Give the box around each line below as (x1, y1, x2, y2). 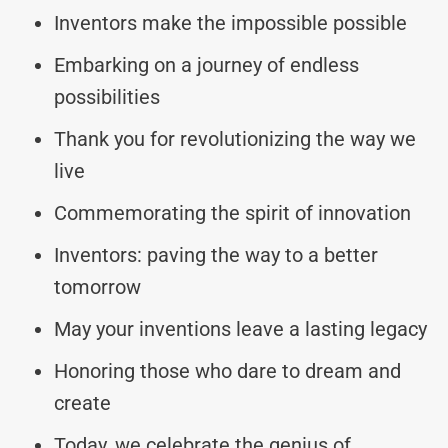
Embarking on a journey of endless (54, 52, 359, 77)
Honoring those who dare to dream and (54, 358, 401, 383)
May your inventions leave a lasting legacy (54, 316, 427, 341)
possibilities (54, 84, 160, 109)
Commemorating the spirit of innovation (54, 200, 411, 225)
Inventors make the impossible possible (54, 10, 407, 35)
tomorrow (54, 274, 141, 299)
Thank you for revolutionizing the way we (54, 126, 416, 151)
